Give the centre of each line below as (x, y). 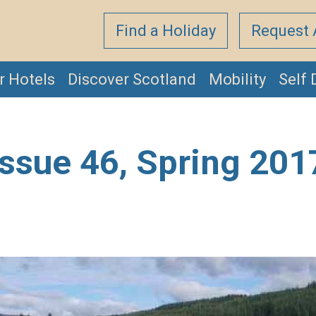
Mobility (237, 80)
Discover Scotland (132, 80)
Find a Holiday (166, 31)
